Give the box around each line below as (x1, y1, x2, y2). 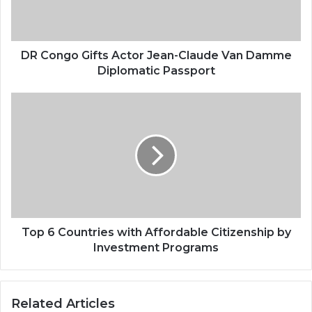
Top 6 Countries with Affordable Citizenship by (21, 225, 291, 239)
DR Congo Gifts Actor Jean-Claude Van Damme (20, 48, 292, 62)
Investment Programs (93, 240, 219, 254)
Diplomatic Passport (97, 63, 215, 77)
